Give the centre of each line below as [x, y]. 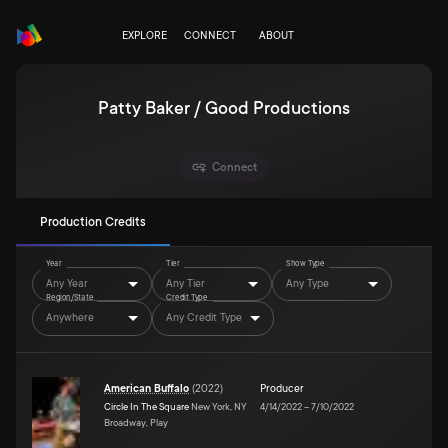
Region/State [70, 298]
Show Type [305, 264]
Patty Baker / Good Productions [224, 108]
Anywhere [70, 317]
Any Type [307, 283]
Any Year [67, 283]
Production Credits [93, 221]
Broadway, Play [136, 422]
